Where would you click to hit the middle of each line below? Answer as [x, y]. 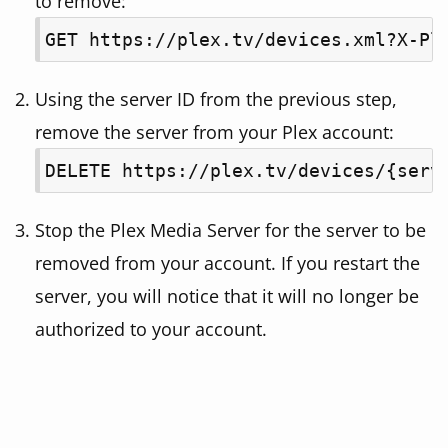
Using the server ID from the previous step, [216, 99]
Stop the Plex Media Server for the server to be [230, 230]
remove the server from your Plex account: [214, 132]
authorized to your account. [151, 329]
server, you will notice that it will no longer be [227, 296]
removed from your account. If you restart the [227, 263]
